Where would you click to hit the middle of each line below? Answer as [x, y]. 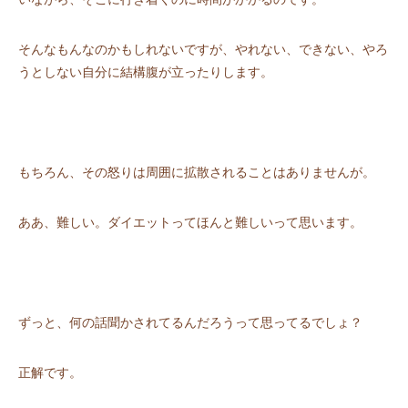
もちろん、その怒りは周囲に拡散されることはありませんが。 [197, 173]
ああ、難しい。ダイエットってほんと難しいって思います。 [190, 223]
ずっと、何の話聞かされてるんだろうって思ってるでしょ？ [190, 323]
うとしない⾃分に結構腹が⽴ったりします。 [146, 73]
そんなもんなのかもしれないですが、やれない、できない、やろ [203, 50]
